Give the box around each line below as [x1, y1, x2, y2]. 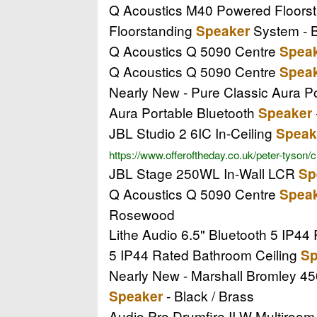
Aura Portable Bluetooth [109, 102, 258, 122]
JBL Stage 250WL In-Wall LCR [109, 163, 299, 183]
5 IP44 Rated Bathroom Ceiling [109, 244, 301, 264]
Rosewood [109, 204, 175, 224]
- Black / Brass [163, 285, 254, 305]
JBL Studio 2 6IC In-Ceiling [109, 122, 276, 142]
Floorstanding [109, 20, 196, 40]
